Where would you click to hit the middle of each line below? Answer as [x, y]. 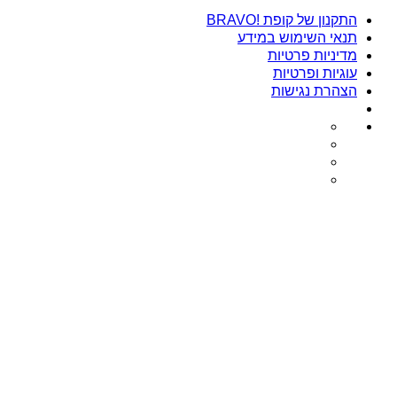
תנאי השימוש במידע [297, 37]
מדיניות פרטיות [312, 55]
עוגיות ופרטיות [315, 73]
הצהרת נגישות [314, 90]
